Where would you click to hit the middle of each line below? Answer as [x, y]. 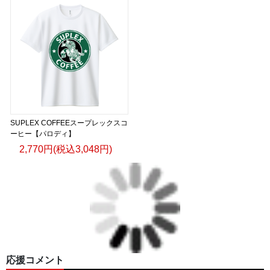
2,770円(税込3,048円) [66, 149]
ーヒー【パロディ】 [43, 133]
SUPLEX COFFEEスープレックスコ [69, 123]
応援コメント [35, 260]
